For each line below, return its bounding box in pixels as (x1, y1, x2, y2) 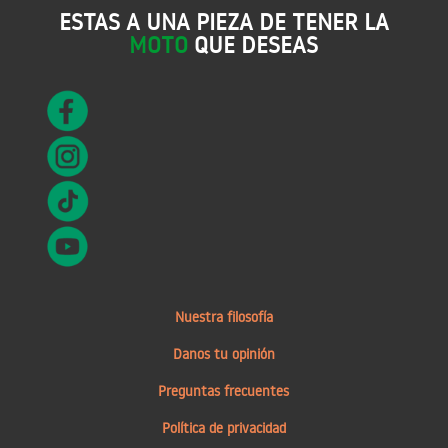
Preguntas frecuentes (158, 381, 290, 400)
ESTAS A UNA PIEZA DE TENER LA (58, 5, 389, 36)
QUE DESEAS (194, 28, 319, 59)
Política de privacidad (161, 418, 286, 437)
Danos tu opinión (172, 344, 275, 363)
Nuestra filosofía (174, 307, 273, 326)
